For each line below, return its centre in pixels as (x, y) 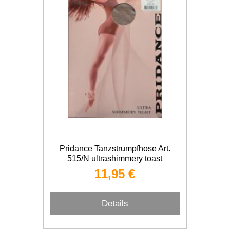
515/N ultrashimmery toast (115, 158)
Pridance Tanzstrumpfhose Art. (115, 148)
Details (115, 203)
